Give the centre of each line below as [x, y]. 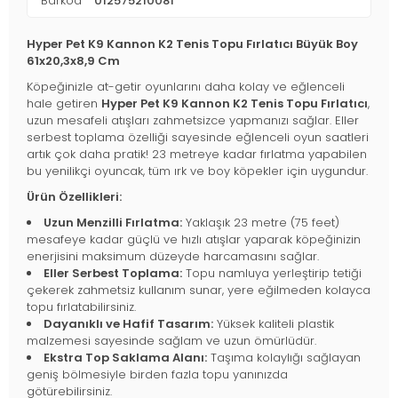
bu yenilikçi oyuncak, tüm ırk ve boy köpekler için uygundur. [197, 171]
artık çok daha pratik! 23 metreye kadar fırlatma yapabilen [197, 155]
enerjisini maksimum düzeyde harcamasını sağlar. [173, 257]
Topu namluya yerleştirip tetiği [272, 274]
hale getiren [64, 104]
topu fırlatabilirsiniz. [81, 307]
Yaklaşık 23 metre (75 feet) [261, 223]
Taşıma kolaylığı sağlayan [284, 358]
